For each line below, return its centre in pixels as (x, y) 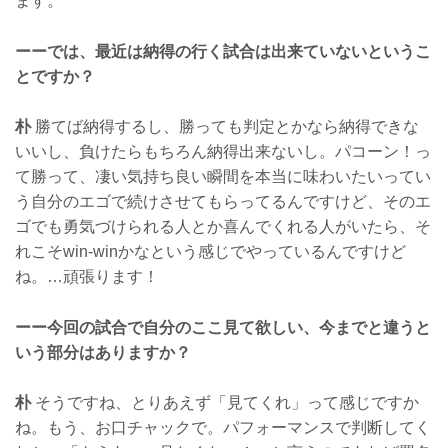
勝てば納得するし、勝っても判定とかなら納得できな (225, 127)
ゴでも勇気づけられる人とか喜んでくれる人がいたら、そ (223, 227)
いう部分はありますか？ (103, 352)
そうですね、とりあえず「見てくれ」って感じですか (225, 403)
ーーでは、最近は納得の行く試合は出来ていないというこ (223, 51)
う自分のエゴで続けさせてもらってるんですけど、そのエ (223, 202)
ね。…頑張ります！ (87, 277)
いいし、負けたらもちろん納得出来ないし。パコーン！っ (223, 152)
